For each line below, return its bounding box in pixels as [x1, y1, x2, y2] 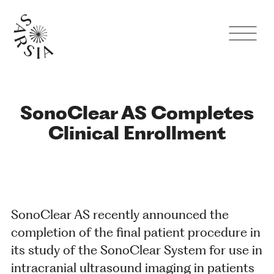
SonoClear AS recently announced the [11, 207, 229, 222]
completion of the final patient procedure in [11, 224, 261, 240]
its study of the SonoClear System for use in [11, 242, 263, 257]
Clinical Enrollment [48, 122, 226, 144]
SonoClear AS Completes [20, 102, 254, 124]
